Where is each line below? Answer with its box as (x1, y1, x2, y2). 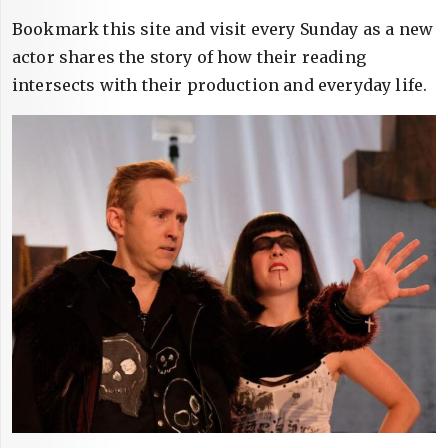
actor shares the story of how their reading (12, 47, 366, 67)
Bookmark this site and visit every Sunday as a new (12, 19, 434, 39)
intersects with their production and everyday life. (12, 75, 428, 95)
